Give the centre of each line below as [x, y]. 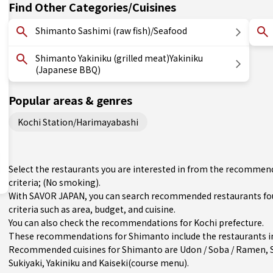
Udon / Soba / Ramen [223, 249]
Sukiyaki [25, 263]
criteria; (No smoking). [55, 182]
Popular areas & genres [70, 100]
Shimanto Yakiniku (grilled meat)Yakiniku [119, 58]
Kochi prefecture [228, 222]
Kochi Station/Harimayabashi [78, 122]
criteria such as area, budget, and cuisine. [92, 209]
